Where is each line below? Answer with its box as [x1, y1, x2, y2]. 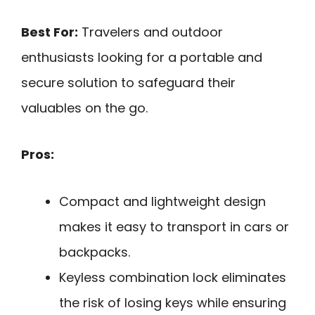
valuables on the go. [21, 98, 148, 117]
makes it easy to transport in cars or [59, 217, 289, 236]
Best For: [21, 22, 78, 41]
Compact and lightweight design [59, 192, 266, 210]
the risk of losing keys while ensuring [59, 293, 286, 311]
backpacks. [59, 243, 130, 261]
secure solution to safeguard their [21, 73, 236, 91]
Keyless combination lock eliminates [59, 268, 286, 286]
